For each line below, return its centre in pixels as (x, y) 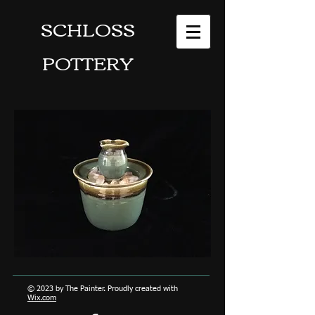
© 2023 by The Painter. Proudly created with (103, 289)
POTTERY (88, 62)
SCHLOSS (88, 28)
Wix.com (42, 298)
